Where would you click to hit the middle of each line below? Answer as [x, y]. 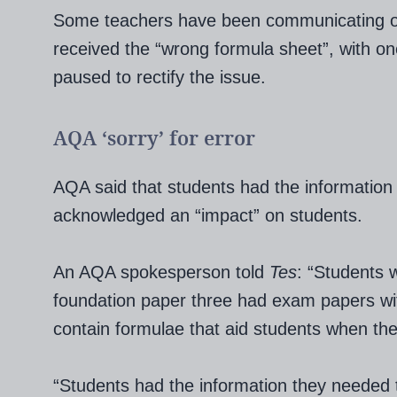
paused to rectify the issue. [160, 77]
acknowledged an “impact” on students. [208, 215]
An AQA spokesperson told [161, 272]
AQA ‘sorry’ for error [154, 139]
